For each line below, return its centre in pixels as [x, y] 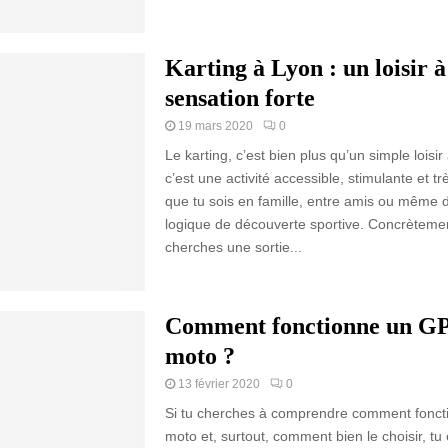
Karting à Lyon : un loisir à [305, 68]
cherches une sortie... [233, 247]
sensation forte [239, 98]
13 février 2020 [218, 384]
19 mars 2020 [215, 126]
